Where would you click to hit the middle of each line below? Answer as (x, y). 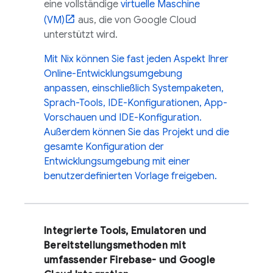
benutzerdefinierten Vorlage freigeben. (130, 176)
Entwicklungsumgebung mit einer (117, 161)
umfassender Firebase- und (112, 260)
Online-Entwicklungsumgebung (113, 74)
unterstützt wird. (81, 35)
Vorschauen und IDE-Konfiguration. (123, 118)
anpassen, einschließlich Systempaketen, (134, 88)
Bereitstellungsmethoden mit (115, 246)
